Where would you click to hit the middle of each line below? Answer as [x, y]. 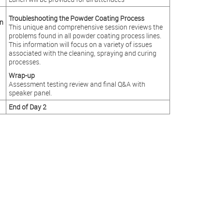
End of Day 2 [27, 107]
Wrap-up [22, 75]
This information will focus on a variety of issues [80, 44]
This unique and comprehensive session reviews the [85, 27]
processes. [24, 62]
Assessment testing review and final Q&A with [77, 84]
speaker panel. [30, 93]
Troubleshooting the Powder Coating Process [76, 18]
